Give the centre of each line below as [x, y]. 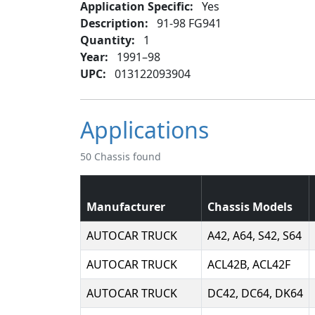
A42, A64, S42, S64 [255, 236]
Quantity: [108, 40]
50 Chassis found [121, 156]
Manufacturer [126, 207]
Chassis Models [250, 207]
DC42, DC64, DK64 [255, 293]
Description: [114, 23]
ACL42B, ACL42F [249, 264]
